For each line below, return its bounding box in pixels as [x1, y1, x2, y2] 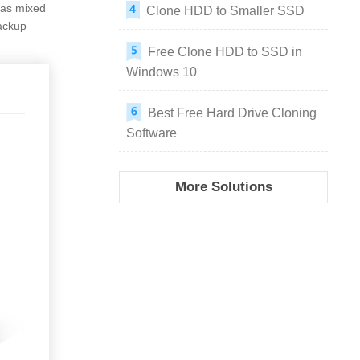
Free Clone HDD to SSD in [148, 45, 302, 59]
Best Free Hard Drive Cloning [148, 106, 317, 120]
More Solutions [174, 179, 272, 194]
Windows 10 [126, 65, 197, 79]
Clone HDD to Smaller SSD [146, 4, 305, 18]
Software [126, 126, 177, 140]
